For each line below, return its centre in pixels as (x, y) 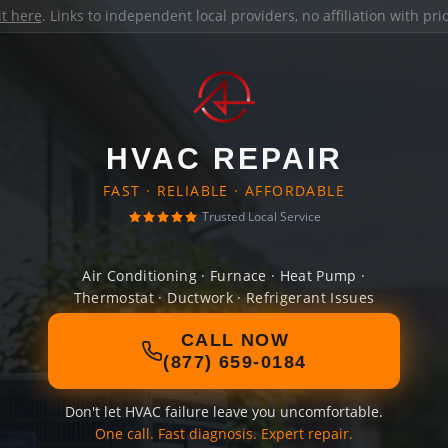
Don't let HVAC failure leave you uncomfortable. (224, 411)
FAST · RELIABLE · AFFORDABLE (224, 190)
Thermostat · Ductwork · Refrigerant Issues (224, 297)
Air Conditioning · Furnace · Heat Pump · (224, 275)
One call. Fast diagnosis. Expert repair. (224, 433)
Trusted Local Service (261, 216)
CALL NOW (235, 340)
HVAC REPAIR (224, 158)
